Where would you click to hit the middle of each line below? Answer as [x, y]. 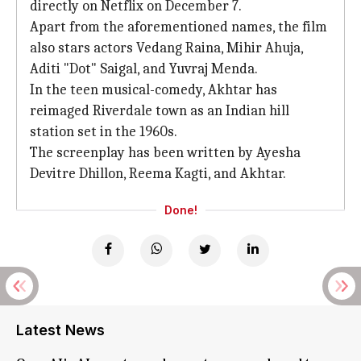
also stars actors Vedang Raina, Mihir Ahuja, [166, 48]
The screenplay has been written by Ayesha [165, 153]
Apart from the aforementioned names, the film [178, 27]
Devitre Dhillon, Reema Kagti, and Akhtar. [158, 174]
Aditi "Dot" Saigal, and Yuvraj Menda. [144, 69]
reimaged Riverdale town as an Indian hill [160, 111]
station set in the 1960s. [104, 132]
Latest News [60, 330]
